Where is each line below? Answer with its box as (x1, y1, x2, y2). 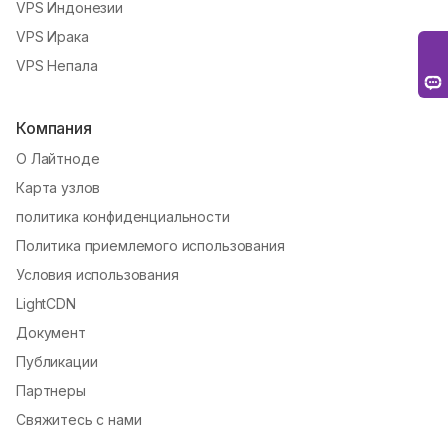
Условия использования (16, 265, 179, 283)
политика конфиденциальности (16, 207, 230, 225)
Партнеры (16, 381, 86, 399)
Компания (16, 117, 92, 138)
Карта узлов (16, 178, 101, 196)
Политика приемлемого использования (16, 236, 285, 254)
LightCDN (16, 294, 76, 312)
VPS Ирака (16, 27, 89, 45)
